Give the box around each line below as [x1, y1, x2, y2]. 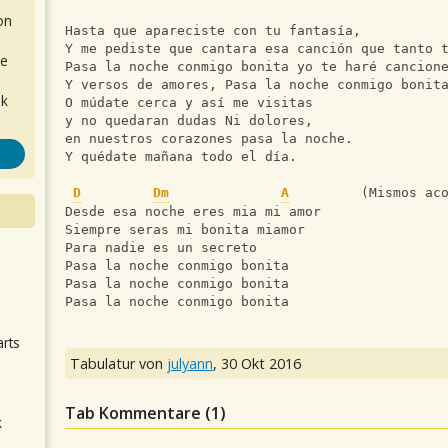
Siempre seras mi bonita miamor [65, 222, 305, 238]
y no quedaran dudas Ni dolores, [65, 113, 313, 129]
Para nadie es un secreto [65, 240, 257, 256]
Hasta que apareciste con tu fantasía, [65, 23, 361, 39]
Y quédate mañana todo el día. [65, 149, 297, 165]
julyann [167, 354, 213, 374]
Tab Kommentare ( [65, 402, 211, 425]
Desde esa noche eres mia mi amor [65, 204, 321, 220]
